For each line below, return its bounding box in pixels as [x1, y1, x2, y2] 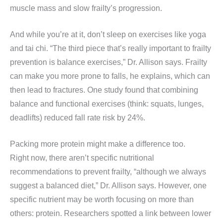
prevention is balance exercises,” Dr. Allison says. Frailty [10, 57, 207, 66]
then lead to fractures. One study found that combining [10, 85, 198, 94]
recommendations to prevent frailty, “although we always [10, 167, 206, 176]
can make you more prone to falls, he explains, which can [10, 71, 210, 80]
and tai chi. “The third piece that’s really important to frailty [10, 44, 211, 53]
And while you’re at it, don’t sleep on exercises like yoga [10, 30, 206, 39]
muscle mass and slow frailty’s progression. [10, 4, 162, 13]
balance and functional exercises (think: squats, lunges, [10, 99, 204, 108]
